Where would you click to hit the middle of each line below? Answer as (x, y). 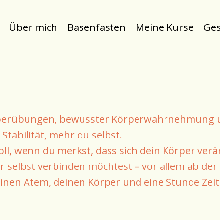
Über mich (33, 27)
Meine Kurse (165, 27)
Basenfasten (96, 27)
